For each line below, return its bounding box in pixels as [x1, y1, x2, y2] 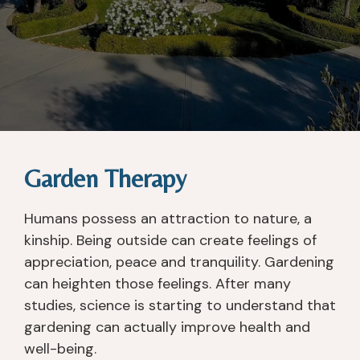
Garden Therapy [24, 163, 186, 194]
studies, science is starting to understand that [24, 296, 336, 316]
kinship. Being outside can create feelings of [24, 231, 317, 251]
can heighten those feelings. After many [24, 274, 291, 294]
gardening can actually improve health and [24, 317, 310, 337]
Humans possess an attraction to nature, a [24, 209, 312, 229]
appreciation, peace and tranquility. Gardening [24, 252, 334, 272]
